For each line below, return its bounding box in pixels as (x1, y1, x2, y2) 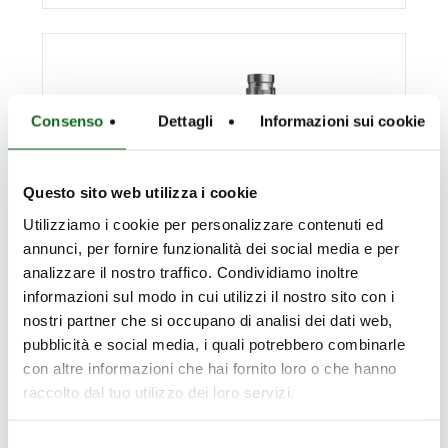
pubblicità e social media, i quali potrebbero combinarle (23, 335, 405, 352)
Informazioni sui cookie (259, 112, 425, 130)
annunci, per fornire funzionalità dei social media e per (23, 239, 399, 256)
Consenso (31, 112, 104, 130)
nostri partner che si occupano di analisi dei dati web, (23, 311, 393, 328)
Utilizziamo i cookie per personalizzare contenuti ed (23, 215, 383, 232)
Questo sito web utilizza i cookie (23, 183, 258, 201)
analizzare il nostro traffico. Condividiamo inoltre (23, 263, 359, 280)
